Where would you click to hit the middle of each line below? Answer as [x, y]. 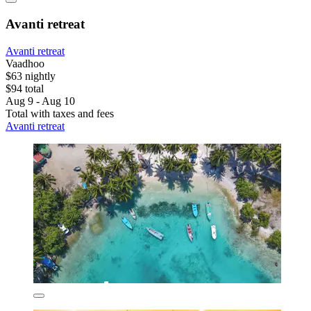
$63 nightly [31, 76]
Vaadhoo [25, 63]
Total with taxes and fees [60, 113]
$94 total [25, 88]
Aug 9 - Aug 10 [40, 101]
